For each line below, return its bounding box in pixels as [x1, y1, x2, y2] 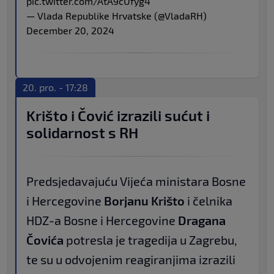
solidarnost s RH [26, 124, 138, 142]
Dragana [178, 213, 226, 228]
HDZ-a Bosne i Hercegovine [26, 213, 178, 228]
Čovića [26, 232, 64, 248]
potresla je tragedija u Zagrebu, [64, 232, 237, 248]
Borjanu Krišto [104, 193, 185, 209]
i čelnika [185, 193, 232, 209]
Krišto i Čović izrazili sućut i [26, 106, 210, 125]
